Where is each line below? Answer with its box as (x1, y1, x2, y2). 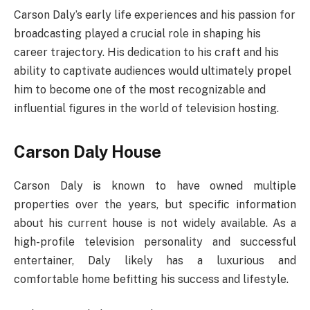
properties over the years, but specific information (14, 197, 296, 211)
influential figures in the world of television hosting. (14, 101, 279, 115)
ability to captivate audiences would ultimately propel (14, 64, 291, 77)
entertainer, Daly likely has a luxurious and (14, 253, 296, 267)
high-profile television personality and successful (14, 235, 296, 248)
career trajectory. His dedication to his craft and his (14, 45, 279, 59)
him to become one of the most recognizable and (14, 82, 266, 96)
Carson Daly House (14, 141, 161, 161)
